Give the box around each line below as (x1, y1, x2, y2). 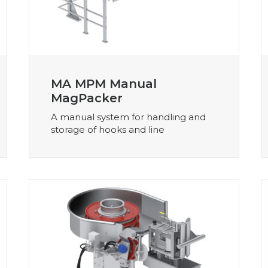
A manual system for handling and (51, 111, 206, 123)
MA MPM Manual (51, 76, 157, 91)
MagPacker (51, 90, 123, 105)
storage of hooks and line (51, 123, 165, 135)
